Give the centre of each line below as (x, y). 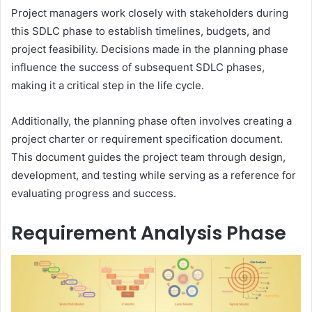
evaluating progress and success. (94, 193)
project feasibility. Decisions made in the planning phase (150, 49)
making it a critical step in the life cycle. (108, 85)
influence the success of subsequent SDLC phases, (138, 67)
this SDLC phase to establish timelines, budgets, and (141, 31)
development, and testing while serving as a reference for (154, 175)
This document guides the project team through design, (148, 157)
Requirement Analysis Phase (149, 233)
